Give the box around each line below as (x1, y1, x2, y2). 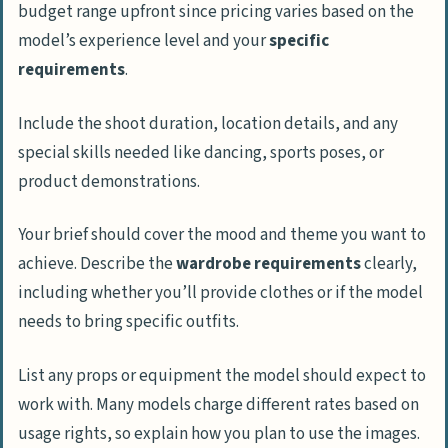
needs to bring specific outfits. (18, 310, 239, 335)
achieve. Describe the (18, 252, 176, 277)
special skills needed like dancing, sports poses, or (18, 140, 384, 165)
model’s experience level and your (18, 28, 269, 53)
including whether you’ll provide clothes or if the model (18, 281, 423, 306)
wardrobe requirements (176, 252, 361, 277)
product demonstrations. (18, 169, 200, 194)
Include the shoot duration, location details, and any (18, 111, 398, 136)
